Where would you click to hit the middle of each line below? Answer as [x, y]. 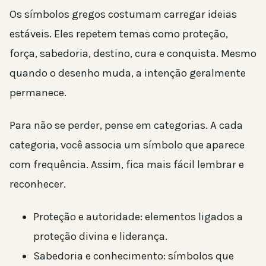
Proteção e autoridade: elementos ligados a [138, 217]
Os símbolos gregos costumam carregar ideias [123, 15]
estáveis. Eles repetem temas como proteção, [119, 34]
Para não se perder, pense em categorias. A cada [126, 126]
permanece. [38, 93]
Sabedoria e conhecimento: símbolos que [134, 256]
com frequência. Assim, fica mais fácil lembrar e [127, 165]
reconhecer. [38, 184]
